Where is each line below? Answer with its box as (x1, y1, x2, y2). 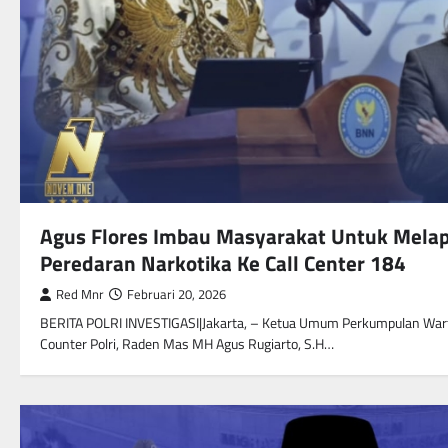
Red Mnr (56, 285, 104, 305)
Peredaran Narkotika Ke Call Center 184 (40, 247, 411, 280)
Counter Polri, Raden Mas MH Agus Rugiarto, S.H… (40, 333, 334, 356)
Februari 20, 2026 (127, 285, 226, 305)
